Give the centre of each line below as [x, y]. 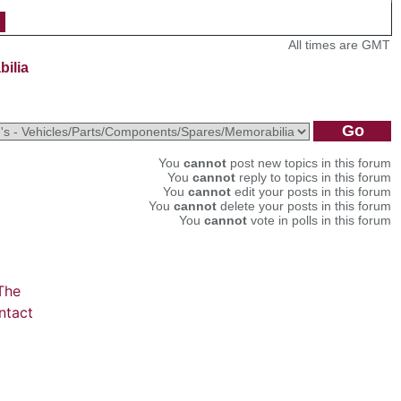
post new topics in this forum [309, 162]
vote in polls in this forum [319, 220]
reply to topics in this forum [313, 177]
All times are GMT [339, 44]
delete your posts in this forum [304, 205]
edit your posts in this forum [311, 191]
